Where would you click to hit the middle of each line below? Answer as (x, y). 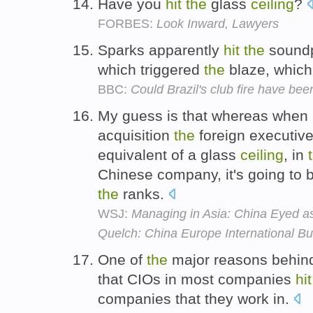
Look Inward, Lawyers (218, 24)
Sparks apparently (161, 50)
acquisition (136, 135)
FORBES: (127, 24)
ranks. (144, 194)
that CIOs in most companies (197, 279)
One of (122, 259)
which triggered (151, 70)
